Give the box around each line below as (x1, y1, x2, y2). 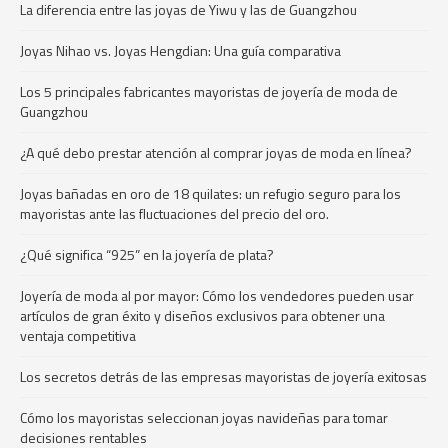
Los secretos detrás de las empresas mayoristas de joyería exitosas (20, 366, 427, 387)
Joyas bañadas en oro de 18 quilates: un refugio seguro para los (20, 183, 401, 204)
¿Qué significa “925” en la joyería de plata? (20, 244, 274, 265)
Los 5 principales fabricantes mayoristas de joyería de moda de (20, 81, 398, 102)
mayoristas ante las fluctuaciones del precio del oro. (20, 203, 329, 224)
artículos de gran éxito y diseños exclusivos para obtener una (20, 305, 385, 326)
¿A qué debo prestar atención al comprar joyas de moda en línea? (20, 142, 412, 163)
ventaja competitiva (20, 325, 136, 346)
